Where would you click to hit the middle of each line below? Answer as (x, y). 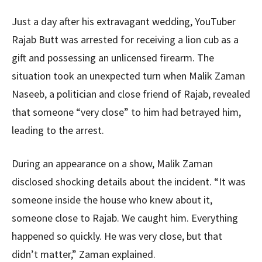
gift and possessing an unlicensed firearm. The (113, 58)
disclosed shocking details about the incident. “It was (129, 182)
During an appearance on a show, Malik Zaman (112, 164)
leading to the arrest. (58, 130)
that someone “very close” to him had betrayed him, (126, 112)
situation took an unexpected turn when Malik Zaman (128, 76)
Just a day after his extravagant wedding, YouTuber (124, 22)
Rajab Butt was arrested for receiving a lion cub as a (125, 40)
